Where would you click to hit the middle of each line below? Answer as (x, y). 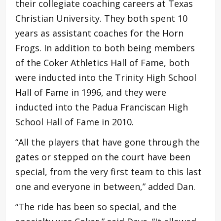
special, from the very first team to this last (109, 171)
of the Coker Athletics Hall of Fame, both (102, 62)
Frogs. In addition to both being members (105, 48)
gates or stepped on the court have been (103, 157)
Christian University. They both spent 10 (101, 18)
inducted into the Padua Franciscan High (102, 107)
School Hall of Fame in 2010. (74, 122)
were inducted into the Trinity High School (106, 77)
